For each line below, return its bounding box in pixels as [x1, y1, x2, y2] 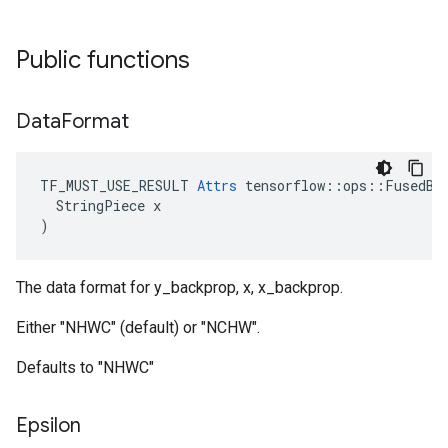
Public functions [16, 45, 190, 75]
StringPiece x [40, 196, 161, 215]
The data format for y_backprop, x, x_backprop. [16, 278, 343, 297]
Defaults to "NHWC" [16, 358, 154, 377]
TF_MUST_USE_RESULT [40, 176, 197, 195]
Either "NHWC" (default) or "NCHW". [16, 318, 260, 337]
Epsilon [16, 413, 81, 438]
